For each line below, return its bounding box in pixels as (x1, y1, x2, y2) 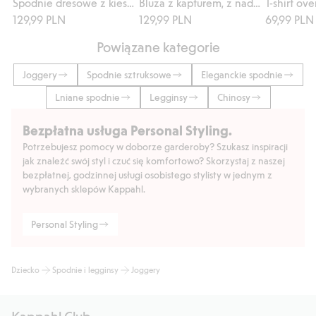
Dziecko (11, 264, 39, 274)
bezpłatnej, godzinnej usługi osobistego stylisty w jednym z (23, 168, 272, 181)
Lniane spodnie (54, 90, 120, 103)
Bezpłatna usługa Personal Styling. (23, 121, 232, 138)
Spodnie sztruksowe (86, 68, 171, 80)
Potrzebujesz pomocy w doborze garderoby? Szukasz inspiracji (23, 140, 288, 152)
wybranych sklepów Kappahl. (23, 182, 145, 195)
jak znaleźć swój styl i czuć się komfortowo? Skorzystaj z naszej (23, 154, 285, 166)
